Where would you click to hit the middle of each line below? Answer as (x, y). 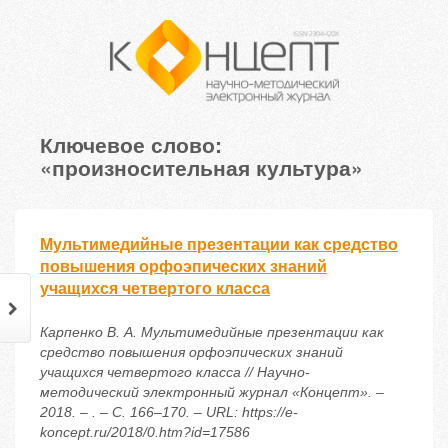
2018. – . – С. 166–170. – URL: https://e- (169, 412)
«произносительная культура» (201, 167)
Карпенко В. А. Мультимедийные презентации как (212, 332)
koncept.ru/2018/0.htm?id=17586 (145, 432)
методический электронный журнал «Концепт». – (212, 392)
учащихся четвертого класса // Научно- (175, 372)
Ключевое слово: (131, 144)
